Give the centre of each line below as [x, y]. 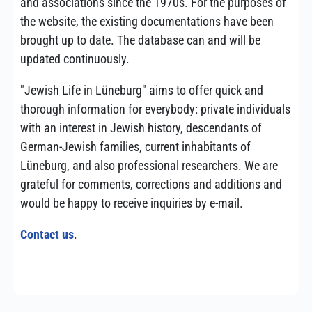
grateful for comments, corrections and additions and [151, 184]
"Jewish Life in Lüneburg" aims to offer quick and [142, 90]
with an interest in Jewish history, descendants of [141, 128]
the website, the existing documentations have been [147, 21]
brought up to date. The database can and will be [140, 40]
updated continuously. [75, 59]
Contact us [47, 234]
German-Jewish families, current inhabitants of [135, 147]
